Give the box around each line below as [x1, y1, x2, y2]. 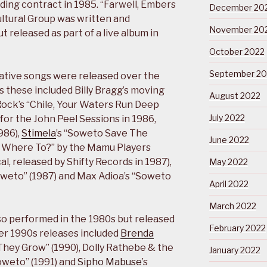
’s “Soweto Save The [56, 128, 148, 139]
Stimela [21, 128, 56, 139]
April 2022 [209, 179, 249, 190]
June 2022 [209, 135, 249, 145]
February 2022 [209, 223, 266, 234]
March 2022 [209, 201, 256, 212]
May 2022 [209, 157, 248, 167]
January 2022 [209, 245, 260, 256]
